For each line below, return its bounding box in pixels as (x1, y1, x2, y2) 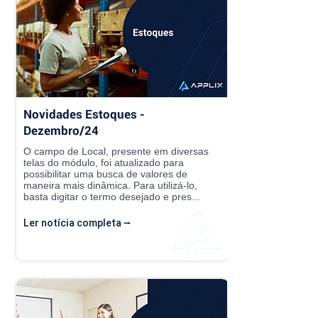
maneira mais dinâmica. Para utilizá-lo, (23, 180, 197, 192)
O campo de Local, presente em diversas (23, 146, 209, 158)
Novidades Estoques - (23, 106, 145, 123)
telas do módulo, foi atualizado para (23, 157, 184, 169)
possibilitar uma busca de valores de (23, 168, 187, 180)
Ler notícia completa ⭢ (23, 216, 131, 230)
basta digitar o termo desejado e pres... (23, 191, 200, 203)
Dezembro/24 (23, 122, 99, 139)
